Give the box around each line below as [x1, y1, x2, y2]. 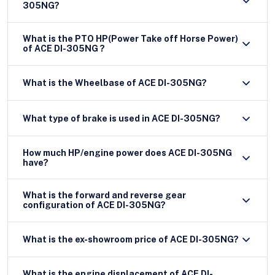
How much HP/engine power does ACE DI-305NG [23, 147, 232, 158]
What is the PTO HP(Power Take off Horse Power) [23, 34, 238, 44]
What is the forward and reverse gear [23, 190, 186, 201]
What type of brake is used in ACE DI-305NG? [23, 113, 220, 123]
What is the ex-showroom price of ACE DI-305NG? [23, 234, 239, 245]
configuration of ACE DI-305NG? [23, 200, 166, 211]
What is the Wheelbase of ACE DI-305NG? [138, 77, 207, 88]
